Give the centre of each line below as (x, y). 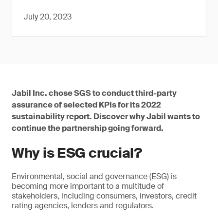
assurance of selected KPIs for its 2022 (86, 105)
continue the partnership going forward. (88, 128)
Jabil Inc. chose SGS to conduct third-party (94, 93)
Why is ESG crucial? (77, 153)
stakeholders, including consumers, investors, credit (104, 196)
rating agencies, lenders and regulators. (83, 206)
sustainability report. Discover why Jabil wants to (106, 117)
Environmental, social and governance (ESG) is (94, 176)
